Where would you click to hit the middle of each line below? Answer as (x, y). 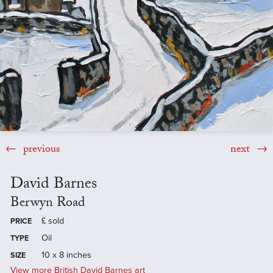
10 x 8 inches (66, 255)
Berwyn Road (47, 204)
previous (40, 150)
